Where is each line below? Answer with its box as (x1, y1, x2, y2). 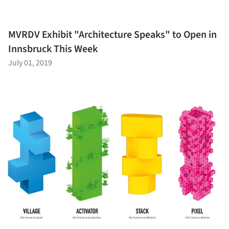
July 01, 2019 (8, 57, 52, 68)
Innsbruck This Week (8, 42, 98, 56)
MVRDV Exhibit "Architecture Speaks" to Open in (8, 28, 217, 42)
